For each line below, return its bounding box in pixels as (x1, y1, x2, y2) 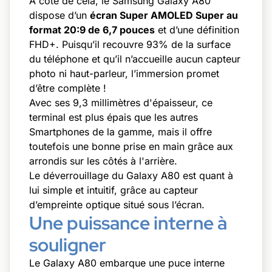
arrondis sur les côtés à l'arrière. (29, 154, 177, 167)
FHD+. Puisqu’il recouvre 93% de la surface (29, 38, 231, 50)
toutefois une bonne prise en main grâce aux (29, 140, 233, 152)
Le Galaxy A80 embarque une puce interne (29, 256, 225, 269)
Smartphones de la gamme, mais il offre (29, 125, 212, 138)
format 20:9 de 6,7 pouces (29, 23, 155, 36)
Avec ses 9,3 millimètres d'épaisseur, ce (29, 96, 212, 109)
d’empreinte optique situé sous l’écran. (29, 198, 205, 211)
